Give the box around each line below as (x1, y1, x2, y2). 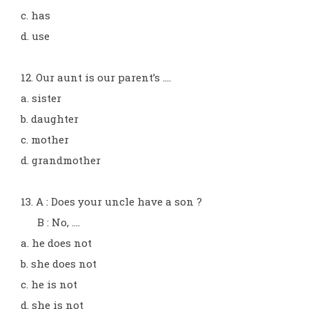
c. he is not (21, 277, 77, 291)
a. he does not (21, 236, 92, 250)
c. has (21, 8, 50, 22)
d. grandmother (21, 153, 101, 167)
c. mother (21, 132, 69, 146)
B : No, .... (21, 215, 80, 229)
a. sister (21, 91, 61, 105)
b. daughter (21, 112, 79, 126)
